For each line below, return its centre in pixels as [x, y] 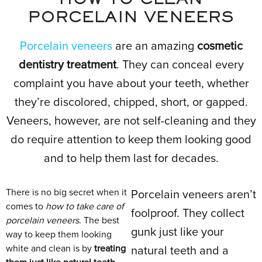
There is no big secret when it [66, 192]
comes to [26, 206]
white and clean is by [50, 249]
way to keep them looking [59, 235]
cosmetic [220, 46]
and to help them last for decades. [131, 158]
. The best [99, 220]
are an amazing [154, 46]
